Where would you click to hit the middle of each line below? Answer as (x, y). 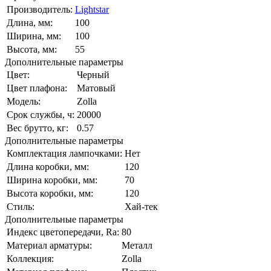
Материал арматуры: (49, 245)
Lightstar (92, 9)
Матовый (96, 88)
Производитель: (40, 9)
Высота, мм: (32, 49)
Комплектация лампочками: (64, 153)
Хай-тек (141, 206)
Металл (137, 245)
